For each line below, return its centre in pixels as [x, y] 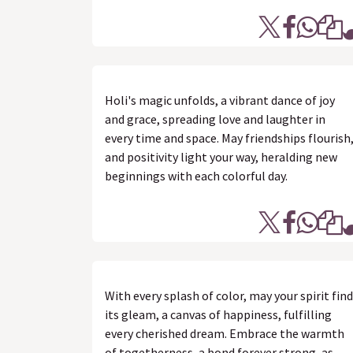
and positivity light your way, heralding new [221, 157]
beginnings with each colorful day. [196, 176]
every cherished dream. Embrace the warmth [225, 333]
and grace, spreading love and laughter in [215, 119]
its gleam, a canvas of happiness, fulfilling [218, 314]
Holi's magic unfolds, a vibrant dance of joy [220, 100]
